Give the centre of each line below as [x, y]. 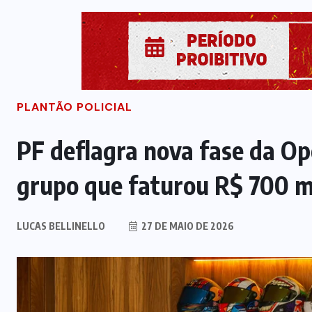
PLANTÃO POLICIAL [75, 107]
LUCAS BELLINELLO [61, 226]
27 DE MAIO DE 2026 [187, 226]
